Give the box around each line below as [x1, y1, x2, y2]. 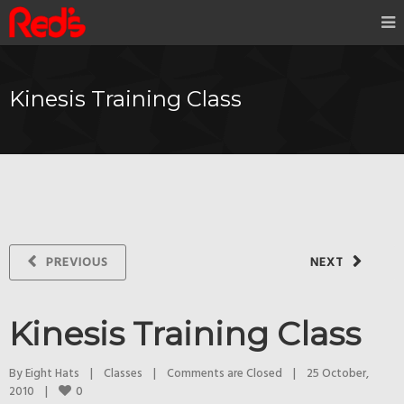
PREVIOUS [46, 252, 108, 273]
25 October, [307, 364, 369, 383]
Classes [104, 364, 142, 383]
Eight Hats [25, 364, 79, 383]
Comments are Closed [167, 364, 282, 383]
